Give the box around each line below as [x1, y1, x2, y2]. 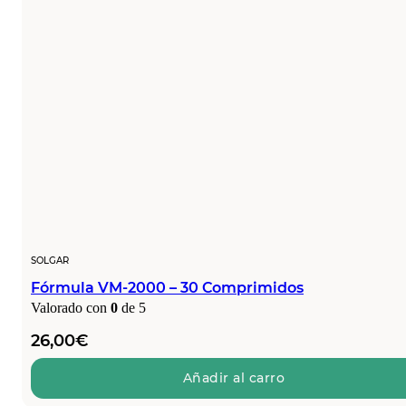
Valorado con [31, 299, 111, 315]
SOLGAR [31, 254, 69, 266]
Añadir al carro [182, 370, 285, 387]
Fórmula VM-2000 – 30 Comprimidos [31, 278, 304, 296]
